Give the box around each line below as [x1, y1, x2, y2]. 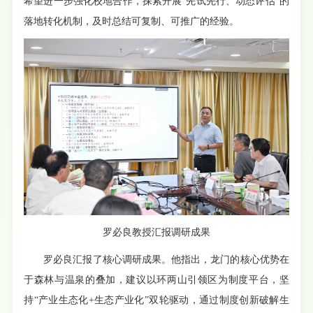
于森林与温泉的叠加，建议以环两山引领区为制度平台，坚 [24, 275, 289, 286]
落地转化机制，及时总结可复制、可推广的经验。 [24, 16, 240, 27]
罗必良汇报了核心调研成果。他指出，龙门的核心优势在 [43, 254, 289, 265]
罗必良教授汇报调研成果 [103, 227, 210, 238]
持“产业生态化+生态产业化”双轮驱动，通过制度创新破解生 [24, 295, 289, 306]
